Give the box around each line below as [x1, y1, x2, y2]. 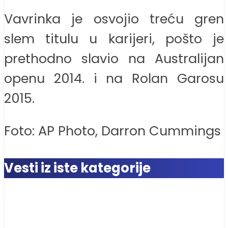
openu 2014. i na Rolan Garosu [4, 69, 224, 88]
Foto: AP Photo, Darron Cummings [4, 122, 221, 140]
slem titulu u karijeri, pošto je [4, 29, 224, 48]
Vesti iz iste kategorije [4, 159, 151, 178]
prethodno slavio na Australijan [4, 49, 224, 68]
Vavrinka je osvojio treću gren [4, 9, 224, 28]
